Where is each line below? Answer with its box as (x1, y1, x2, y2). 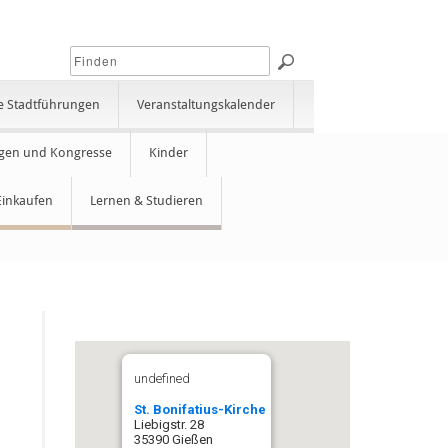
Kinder (149, 145, 189, 160)
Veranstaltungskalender (137, 97, 276, 112)
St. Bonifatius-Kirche (133, 402, 266, 417)
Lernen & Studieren (90, 193, 204, 208)
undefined (133, 371, 190, 386)
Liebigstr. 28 (133, 417, 204, 432)
